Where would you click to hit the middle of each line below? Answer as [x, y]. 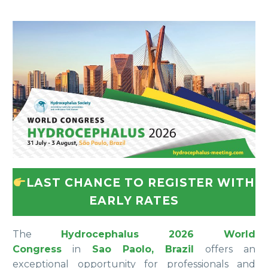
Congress [37, 249]
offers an [225, 249]
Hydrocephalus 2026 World [158, 234]
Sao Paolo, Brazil [143, 249]
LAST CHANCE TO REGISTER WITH [141, 183]
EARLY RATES [134, 201]
